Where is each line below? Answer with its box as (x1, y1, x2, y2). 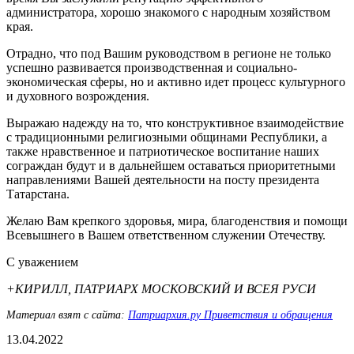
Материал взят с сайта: (6, 308, 128, 321)
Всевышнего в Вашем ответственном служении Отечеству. (6, 228, 326, 242)
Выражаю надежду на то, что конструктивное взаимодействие (6, 115, 344, 130)
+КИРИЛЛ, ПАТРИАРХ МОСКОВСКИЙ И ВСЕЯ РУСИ (6, 281, 316, 296)
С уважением (6, 254, 78, 269)
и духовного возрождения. (6, 88, 149, 103)
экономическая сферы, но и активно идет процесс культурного (6, 74, 345, 88)
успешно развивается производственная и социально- (6, 60, 297, 74)
